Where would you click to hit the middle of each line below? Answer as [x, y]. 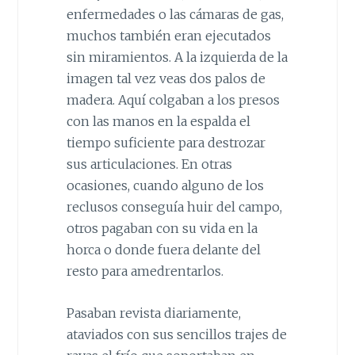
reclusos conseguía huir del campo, [174, 207]
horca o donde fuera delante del [163, 250]
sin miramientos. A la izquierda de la [177, 57]
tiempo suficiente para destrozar [166, 143]
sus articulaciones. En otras [149, 164]
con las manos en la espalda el [158, 122]
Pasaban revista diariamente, [153, 313]
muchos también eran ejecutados [168, 36]
